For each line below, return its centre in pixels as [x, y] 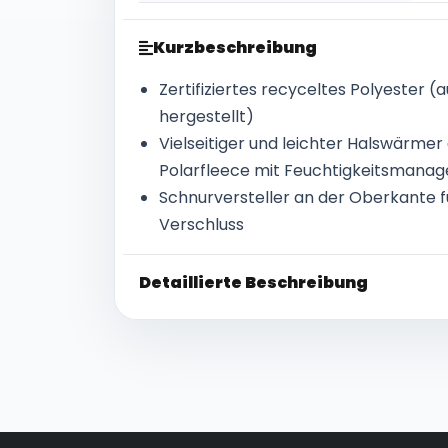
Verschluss [201, 224]
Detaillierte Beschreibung [253, 282]
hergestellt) [206, 116]
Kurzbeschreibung [235, 47]
